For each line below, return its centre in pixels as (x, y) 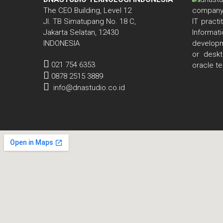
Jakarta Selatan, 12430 (81, 33)
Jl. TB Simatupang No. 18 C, (90, 22)
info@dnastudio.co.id (89, 88)
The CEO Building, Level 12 (88, 11)
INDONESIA (62, 44)
